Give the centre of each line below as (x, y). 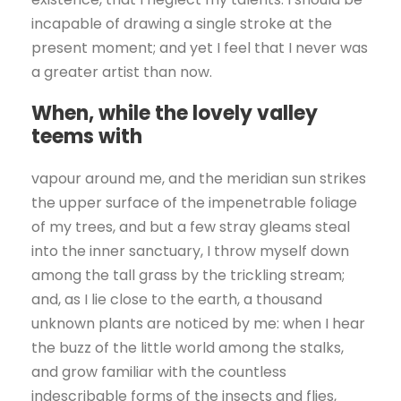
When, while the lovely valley (175, 114)
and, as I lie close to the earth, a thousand (177, 300)
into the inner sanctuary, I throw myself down (190, 252)
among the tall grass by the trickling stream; (188, 276)
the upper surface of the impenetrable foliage (194, 203)
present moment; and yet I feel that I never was (200, 48)
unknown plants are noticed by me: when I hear (198, 324)
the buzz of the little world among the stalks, (188, 348)
